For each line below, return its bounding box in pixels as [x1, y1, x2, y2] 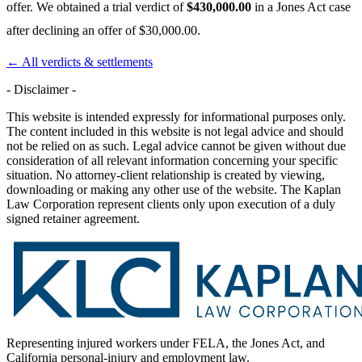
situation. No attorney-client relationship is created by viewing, [6, 167, 325, 182]
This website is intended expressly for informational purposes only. [6, 109, 346, 124]
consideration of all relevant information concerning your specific [6, 153, 338, 167]
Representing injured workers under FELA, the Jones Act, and [6, 335, 325, 350]
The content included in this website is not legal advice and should [6, 124, 343, 138]
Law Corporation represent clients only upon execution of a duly [6, 196, 335, 211]
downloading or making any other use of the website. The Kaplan [6, 182, 341, 196]
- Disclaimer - [6, 82, 76, 96]
